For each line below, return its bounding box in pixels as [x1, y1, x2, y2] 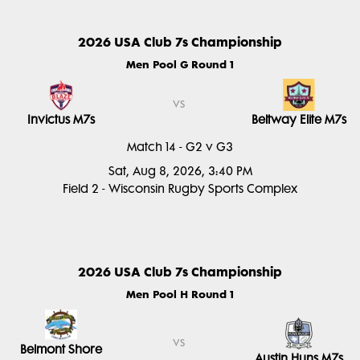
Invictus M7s [27, 112, 95, 127]
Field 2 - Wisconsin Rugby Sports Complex [63, 182, 297, 196]
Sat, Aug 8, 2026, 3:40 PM [108, 164, 252, 178]
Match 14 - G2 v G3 [127, 140, 233, 154]
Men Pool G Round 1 [126, 58, 234, 71]
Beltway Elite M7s [252, 112, 347, 127]
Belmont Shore [19, 342, 102, 357]
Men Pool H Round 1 [126, 288, 234, 301]
